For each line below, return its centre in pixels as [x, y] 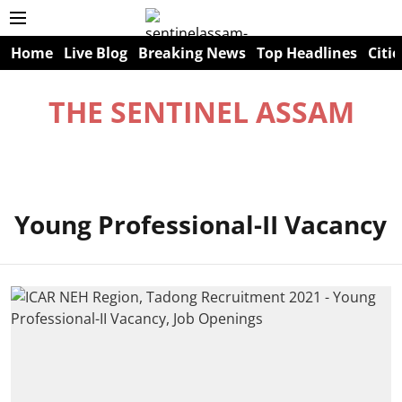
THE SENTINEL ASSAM [201, 112]
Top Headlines [307, 53]
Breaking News [192, 53]
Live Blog [96, 53]
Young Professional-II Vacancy [201, 224]
